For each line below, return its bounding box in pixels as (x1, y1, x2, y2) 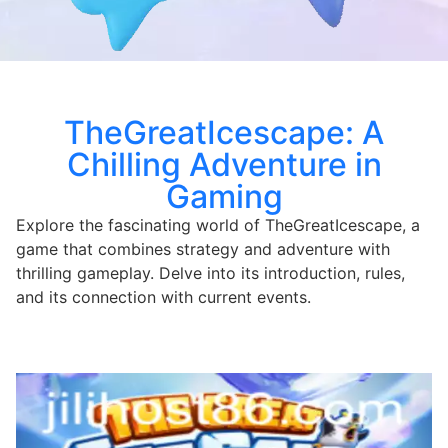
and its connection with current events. (16, 286, 311, 307)
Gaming (165, 176, 283, 216)
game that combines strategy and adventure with (16, 238, 390, 259)
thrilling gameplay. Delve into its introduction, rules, (16, 262, 405, 283)
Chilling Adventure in (66, 144, 382, 184)
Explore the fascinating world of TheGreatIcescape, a (16, 214, 420, 235)
